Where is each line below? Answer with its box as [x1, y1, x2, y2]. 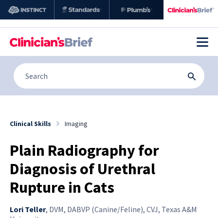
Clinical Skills [10, 119, 51, 128]
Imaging [65, 119, 88, 128]
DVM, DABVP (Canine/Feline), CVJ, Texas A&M [49, 204, 197, 214]
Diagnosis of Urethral [10, 159, 155, 179]
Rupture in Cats [10, 177, 114, 197]
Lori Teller [10, 204, 46, 214]
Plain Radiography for [10, 140, 159, 160]
